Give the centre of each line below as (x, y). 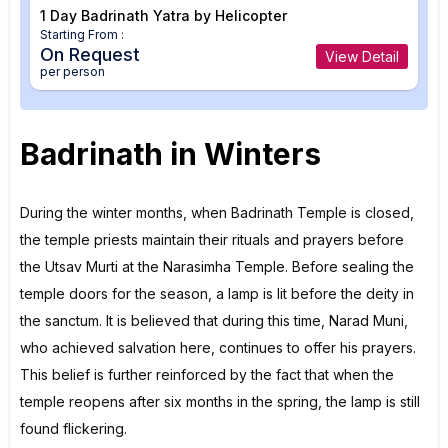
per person (72, 71)
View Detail (362, 56)
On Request (90, 54)
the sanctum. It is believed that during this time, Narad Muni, (214, 320)
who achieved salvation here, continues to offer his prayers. (218, 347)
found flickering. (73, 428)
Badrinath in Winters (170, 153)
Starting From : (82, 34)
